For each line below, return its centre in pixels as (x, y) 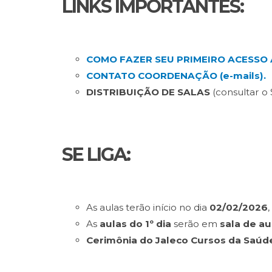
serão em (195, 224)
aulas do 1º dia (135, 224)
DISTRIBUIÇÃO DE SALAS (149, 92)
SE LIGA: (96, 155)
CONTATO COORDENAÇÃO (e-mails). (176, 76)
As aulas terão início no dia (147, 207)
